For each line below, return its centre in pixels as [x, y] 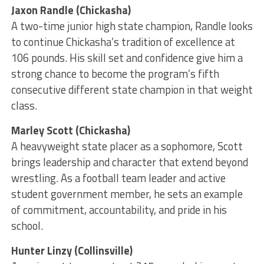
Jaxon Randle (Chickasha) [71, 10]
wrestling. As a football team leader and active [118, 178]
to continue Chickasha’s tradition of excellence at [123, 42]
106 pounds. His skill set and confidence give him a [127, 58]
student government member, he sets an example [127, 194]
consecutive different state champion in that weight [132, 90]
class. [24, 106]
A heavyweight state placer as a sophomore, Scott [127, 146]
